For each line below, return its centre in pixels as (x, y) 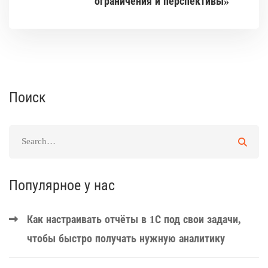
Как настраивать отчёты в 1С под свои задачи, (134, 219)
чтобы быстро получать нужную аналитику (126, 238)
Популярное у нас (62, 185)
